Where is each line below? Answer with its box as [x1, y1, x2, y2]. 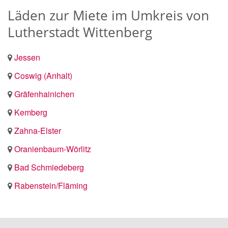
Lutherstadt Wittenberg [8, 23, 152, 41]
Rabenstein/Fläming [14, 180, 88, 191]
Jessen [14, 51, 40, 63]
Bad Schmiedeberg [14, 161, 84, 173]
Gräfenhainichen [14, 88, 74, 100]
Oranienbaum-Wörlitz [14, 143, 91, 155]
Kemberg [14, 106, 47, 118]
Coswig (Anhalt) [14, 70, 72, 81]
